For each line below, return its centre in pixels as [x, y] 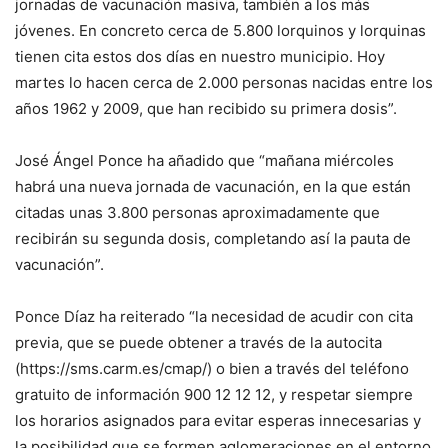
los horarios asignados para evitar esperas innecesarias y [218, 421]
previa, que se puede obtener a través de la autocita [198, 343]
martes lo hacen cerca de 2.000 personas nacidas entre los [224, 83]
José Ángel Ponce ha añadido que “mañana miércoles [204, 161]
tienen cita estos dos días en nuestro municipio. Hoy [200, 57]
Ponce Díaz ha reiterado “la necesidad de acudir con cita [214, 317]
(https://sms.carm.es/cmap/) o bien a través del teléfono [212, 369]
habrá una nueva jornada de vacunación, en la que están [213, 187]
